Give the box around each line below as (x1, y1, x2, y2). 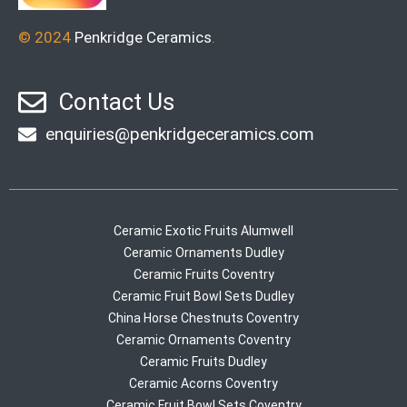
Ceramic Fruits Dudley (140, 354, 267, 369)
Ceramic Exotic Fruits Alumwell (114, 223, 293, 238)
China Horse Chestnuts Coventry (108, 311, 299, 325)
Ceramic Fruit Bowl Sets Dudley (113, 289, 294, 303)
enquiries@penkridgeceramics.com (45, 124, 314, 144)
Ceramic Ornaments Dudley (123, 245, 284, 260)
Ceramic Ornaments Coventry (116, 333, 291, 347)
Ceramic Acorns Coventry (129, 376, 278, 391)
